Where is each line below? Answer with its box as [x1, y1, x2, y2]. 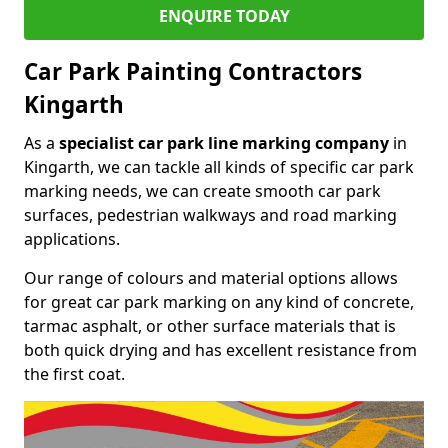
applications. [24, 227, 120, 250]
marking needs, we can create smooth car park [24, 179, 381, 202]
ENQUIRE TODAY [158, 4, 290, 27]
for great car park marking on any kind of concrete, [24, 290, 414, 313]
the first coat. [24, 362, 125, 385]
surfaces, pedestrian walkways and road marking [24, 203, 397, 226]
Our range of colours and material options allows [24, 266, 398, 289]
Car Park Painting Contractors [24, 55, 362, 87]
